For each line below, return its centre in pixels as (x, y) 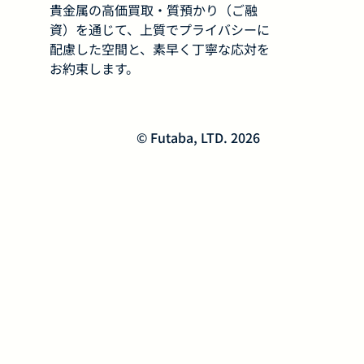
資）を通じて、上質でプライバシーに (160, 30)
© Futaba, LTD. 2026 (199, 137)
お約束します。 (94, 69)
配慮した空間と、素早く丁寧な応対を (160, 49)
